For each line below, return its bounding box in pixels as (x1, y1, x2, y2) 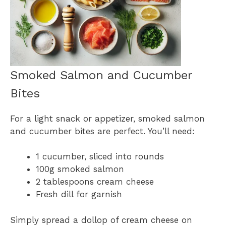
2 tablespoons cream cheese (36, 177, 154, 187)
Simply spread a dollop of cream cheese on (10, 214, 192, 225)
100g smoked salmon (36, 164, 124, 175)
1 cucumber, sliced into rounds (36, 151, 164, 162)
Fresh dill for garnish (36, 189, 122, 200)
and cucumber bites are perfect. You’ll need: (10, 126, 195, 136)
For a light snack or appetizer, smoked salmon (10, 113, 205, 124)
